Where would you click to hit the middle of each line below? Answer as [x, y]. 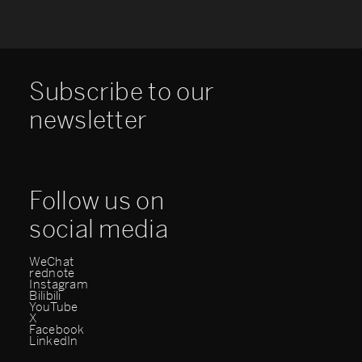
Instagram [59, 284]
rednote [52, 273]
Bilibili [45, 295]
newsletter [88, 121]
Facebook [57, 329]
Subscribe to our [122, 93]
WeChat [52, 261]
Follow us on [97, 201]
